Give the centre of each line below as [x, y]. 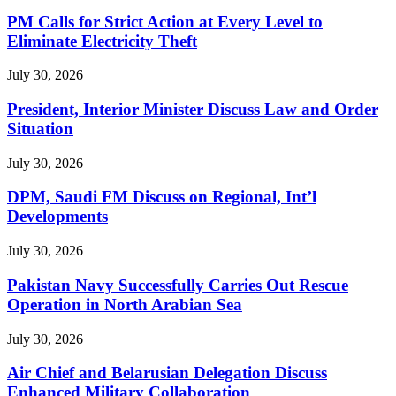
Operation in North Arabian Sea [125, 304]
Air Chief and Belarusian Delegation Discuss [167, 373]
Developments [57, 217]
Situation [40, 128]
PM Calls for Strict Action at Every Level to [165, 21]
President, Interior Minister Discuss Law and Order [193, 109]
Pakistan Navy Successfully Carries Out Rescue [178, 285]
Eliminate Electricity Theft [102, 41]
